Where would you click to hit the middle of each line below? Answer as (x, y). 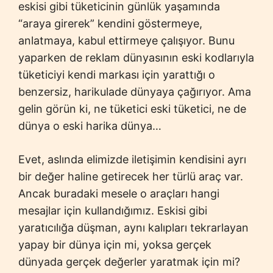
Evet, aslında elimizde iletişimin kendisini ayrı (132, 159)
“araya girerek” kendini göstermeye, (110, 23)
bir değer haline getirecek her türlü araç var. (131, 176)
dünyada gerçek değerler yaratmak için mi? (129, 262)
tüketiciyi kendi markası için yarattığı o (117, 75)
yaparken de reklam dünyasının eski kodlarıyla (136, 58)
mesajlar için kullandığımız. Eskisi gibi (113, 211)
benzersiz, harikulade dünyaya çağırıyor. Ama (135, 92)
